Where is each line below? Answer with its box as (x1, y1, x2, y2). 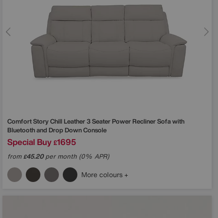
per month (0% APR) (43, 152, 109, 162)
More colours (81, 169, 125, 180)
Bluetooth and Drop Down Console (7, 126, 107, 135)
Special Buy (7, 136, 52, 148)
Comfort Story (7, 117, 50, 127)
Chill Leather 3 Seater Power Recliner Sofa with (50, 117, 184, 127)
